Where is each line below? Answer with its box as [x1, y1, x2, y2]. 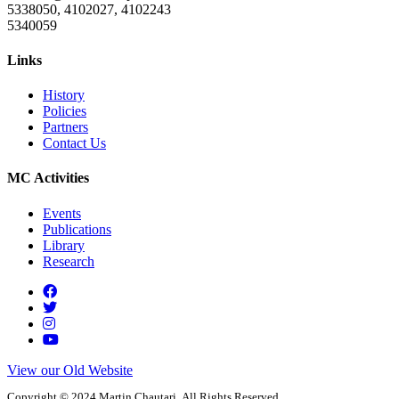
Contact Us [43, 135, 106, 151]
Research [43, 253, 94, 269]
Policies [43, 103, 86, 119]
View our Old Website [7, 362, 133, 378]
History [43, 87, 85, 103]
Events [43, 205, 81, 221]
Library [43, 237, 85, 253]
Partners [43, 119, 88, 135]
